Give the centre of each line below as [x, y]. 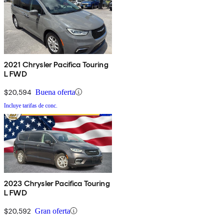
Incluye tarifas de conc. [31, 105]
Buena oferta [55, 92]
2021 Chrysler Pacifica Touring [56, 64]
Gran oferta [53, 211]
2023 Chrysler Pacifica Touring [57, 183]
